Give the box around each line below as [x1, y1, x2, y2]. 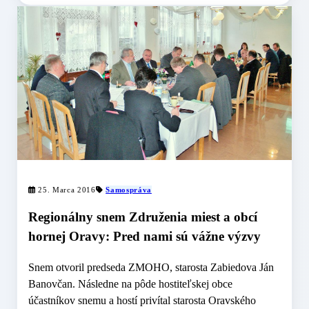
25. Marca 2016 [35, 185, 96, 194]
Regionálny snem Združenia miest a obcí [28, 210, 257, 225]
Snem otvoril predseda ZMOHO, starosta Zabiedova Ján [28, 261, 274, 274]
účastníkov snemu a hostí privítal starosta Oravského [28, 295, 256, 307]
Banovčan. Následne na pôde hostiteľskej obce [28, 278, 232, 290]
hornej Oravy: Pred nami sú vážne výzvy [28, 229, 261, 244]
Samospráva [106, 185, 152, 194]
